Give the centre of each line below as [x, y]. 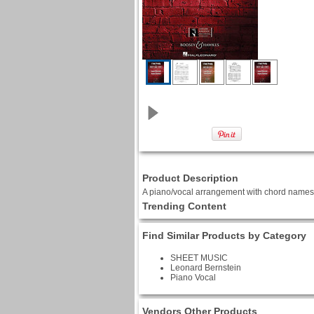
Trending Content [184, 206]
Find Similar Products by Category [224, 235]
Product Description [190, 178]
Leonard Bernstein [206, 268]
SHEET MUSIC [199, 258]
